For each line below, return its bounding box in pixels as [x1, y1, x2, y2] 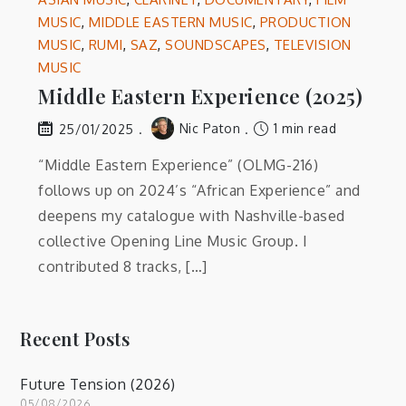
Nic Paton [179, 121, 241, 137]
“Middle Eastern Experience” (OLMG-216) [38, 155, 319, 174]
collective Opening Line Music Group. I [38, 231, 308, 250]
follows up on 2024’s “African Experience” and [38, 180, 361, 199]
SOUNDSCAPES [165, 36, 266, 54]
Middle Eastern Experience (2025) [38, 82, 363, 111]
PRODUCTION [259, 14, 352, 32]
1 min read [269, 121, 337, 137]
